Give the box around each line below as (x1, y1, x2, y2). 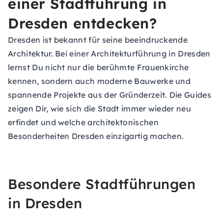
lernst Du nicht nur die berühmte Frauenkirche (8, 62, 189, 72)
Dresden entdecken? (8, 14, 157, 32)
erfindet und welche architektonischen (8, 117, 159, 127)
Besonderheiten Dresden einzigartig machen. (8, 131, 184, 141)
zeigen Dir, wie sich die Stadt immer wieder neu (8, 104, 192, 113)
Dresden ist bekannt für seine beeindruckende (8, 35, 188, 45)
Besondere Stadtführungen (8, 175, 196, 192)
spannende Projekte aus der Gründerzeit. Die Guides (8, 90, 212, 100)
